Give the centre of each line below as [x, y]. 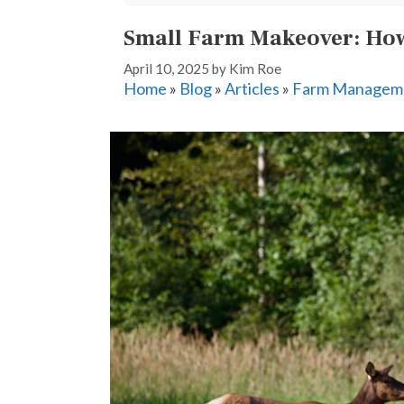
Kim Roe [255, 68]
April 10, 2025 [166, 68]
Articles [252, 88]
